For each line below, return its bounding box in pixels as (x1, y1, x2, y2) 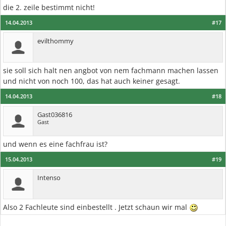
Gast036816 (37, 110, 72, 119)
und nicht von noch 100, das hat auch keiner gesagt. (3, 76, 180, 86)
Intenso (37, 173, 61, 182)
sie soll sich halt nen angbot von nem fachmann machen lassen (3, 66, 218, 75)
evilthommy (37, 36, 74, 45)
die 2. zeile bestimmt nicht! (3, 3, 95, 12)
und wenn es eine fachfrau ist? (3, 139, 107, 149)
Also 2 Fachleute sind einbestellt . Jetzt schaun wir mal (3, 202, 189, 212)
